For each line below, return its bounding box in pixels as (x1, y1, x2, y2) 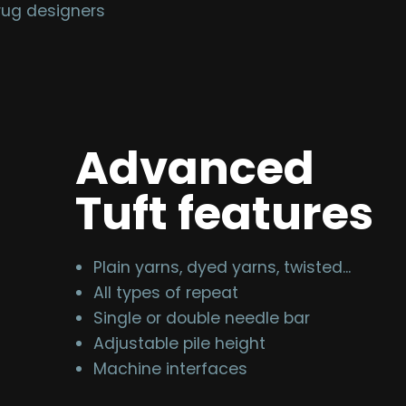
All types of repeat (93, 282, 239, 304)
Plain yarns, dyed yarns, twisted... (93, 256, 352, 279)
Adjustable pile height (93, 333, 266, 355)
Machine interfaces (93, 358, 248, 381)
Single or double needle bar (93, 307, 311, 330)
